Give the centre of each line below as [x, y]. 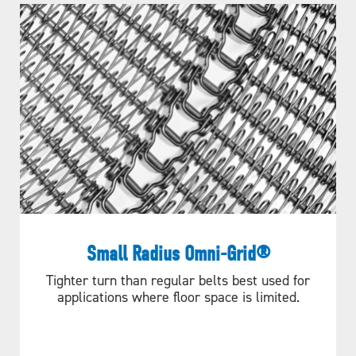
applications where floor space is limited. [178, 296]
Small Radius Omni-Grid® [178, 253]
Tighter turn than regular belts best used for [178, 280]
